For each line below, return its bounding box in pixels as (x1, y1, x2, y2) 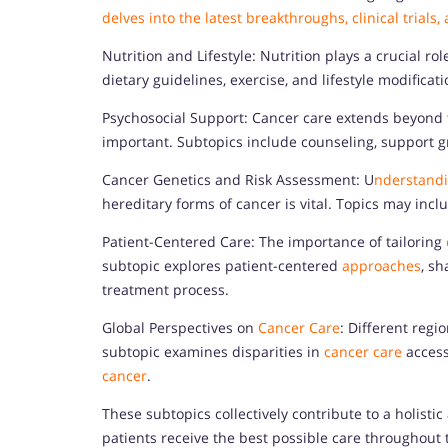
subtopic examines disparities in (102, 341, 324, 361)
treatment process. (102, 279, 229, 299)
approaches (338, 255, 421, 275)
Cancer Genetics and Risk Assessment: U (102, 169, 374, 189)
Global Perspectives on (102, 317, 258, 337)
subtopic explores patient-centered (102, 255, 338, 275)
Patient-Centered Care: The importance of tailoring (102, 231, 446, 251)
